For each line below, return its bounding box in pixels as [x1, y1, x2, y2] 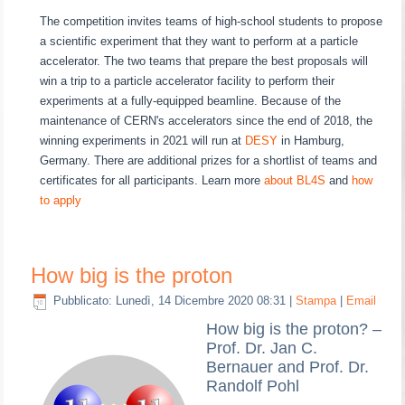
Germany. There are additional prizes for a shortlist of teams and [40, 153, 378, 167]
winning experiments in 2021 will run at [40, 133, 246, 147]
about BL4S [264, 173, 326, 187]
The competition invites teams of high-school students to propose [40, 14, 383, 28]
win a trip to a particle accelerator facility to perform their [40, 73, 335, 88]
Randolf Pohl [206, 376, 300, 395]
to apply [40, 193, 82, 207]
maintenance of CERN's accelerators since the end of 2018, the [40, 113, 373, 127]
